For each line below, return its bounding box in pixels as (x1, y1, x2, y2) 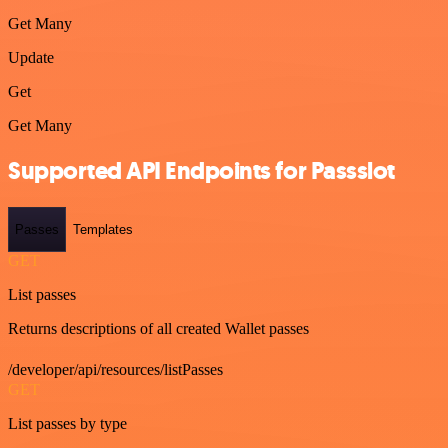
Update (8, 49, 54, 66)
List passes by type (8, 415, 127, 433)
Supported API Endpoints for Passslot (8, 154, 395, 187)
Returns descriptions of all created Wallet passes (8, 320, 309, 338)
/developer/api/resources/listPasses (8, 361, 223, 379)
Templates (73, 222, 133, 238)
